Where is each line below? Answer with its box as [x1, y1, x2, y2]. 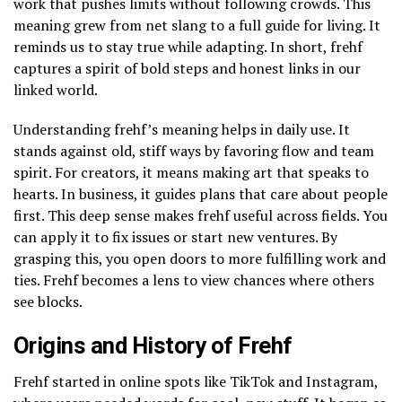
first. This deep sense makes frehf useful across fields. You [13, 205, 388, 225]
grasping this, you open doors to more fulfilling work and [13, 248, 386, 268]
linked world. [13, 79, 98, 100]
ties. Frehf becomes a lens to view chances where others [13, 269, 374, 290]
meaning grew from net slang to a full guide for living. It [13, 14, 380, 35]
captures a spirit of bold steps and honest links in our [13, 57, 361, 78]
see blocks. [13, 291, 83, 311]
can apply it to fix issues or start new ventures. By [13, 226, 337, 247]
